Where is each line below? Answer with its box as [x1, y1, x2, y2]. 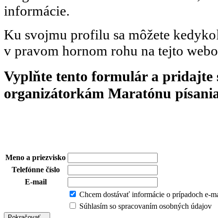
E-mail [24, 177, 47, 186]
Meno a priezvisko [5, 153, 66, 162]
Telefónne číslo [11, 165, 60, 174]
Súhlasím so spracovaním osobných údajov [79, 201, 212, 210]
